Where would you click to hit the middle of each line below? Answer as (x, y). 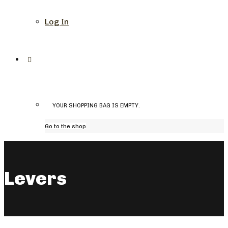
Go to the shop (65, 126)
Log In (57, 22)
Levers (35, 178)
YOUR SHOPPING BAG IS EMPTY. (96, 106)
